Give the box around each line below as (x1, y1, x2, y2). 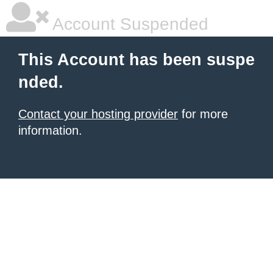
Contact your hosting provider (18, 107, 178, 121)
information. (18, 124, 82, 137)
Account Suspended (49, 15, 208, 34)
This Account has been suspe (18, 51, 255, 69)
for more (178, 107, 228, 121)
